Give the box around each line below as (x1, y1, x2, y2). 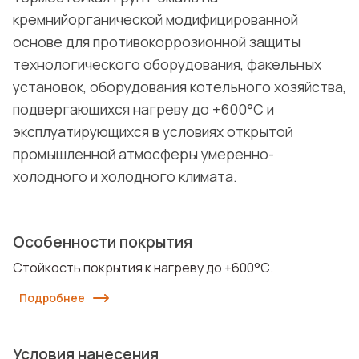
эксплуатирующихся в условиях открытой (13, 122, 292, 142)
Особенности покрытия (13, 232, 192, 253)
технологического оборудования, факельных (13, 54, 321, 75)
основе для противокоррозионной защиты (13, 32, 301, 52)
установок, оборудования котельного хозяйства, (13, 77, 346, 97)
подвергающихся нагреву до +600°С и (13, 99, 274, 119)
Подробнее (19, 290, 85, 306)
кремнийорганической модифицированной (13, 10, 298, 30)
